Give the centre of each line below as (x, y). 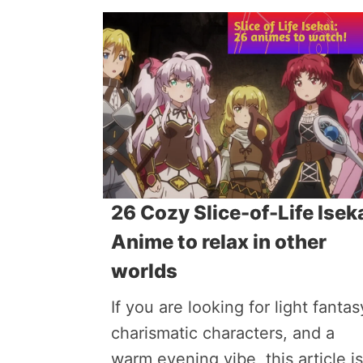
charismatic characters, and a (223, 333)
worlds (144, 271)
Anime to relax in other (219, 242)
